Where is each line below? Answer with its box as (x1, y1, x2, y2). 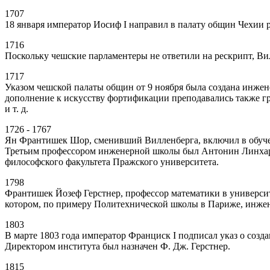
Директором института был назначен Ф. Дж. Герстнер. (5, 241, 230, 251)
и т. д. (5, 104, 28, 114)
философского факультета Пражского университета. (5, 157, 219, 167)
